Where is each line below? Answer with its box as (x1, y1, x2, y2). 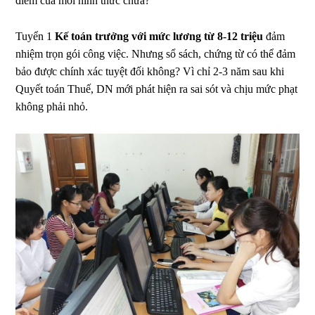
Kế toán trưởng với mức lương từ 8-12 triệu (55, 30, 266, 42)
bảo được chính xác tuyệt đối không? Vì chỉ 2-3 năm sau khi (15, 65, 285, 77)
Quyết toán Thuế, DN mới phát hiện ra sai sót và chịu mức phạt (15, 82, 298, 95)
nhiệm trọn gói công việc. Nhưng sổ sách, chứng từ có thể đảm (15, 47, 296, 60)
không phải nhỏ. (15, 100, 89, 112)
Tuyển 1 (15, 30, 56, 42)
